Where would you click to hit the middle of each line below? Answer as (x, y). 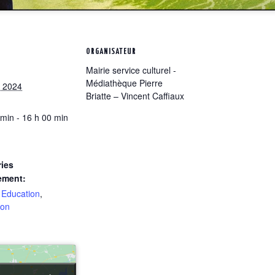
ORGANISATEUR (111, 52)
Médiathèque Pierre (124, 83)
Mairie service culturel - (131, 70)
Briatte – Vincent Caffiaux (135, 96)
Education (21, 194)
